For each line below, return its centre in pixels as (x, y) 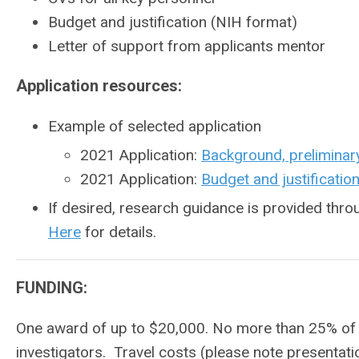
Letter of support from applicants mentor (187, 46)
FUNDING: (52, 288)
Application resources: (99, 86)
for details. (119, 232)
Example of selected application (155, 126)
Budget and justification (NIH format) (173, 22)
